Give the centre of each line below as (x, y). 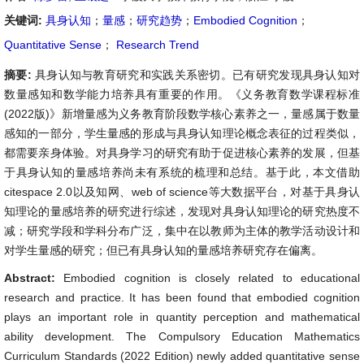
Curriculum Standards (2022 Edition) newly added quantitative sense (182, 356)
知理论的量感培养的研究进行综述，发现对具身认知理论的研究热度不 (182, 211)
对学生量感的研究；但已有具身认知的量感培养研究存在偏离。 (163, 250)
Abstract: (34, 278)
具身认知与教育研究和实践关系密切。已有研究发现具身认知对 (197, 75)
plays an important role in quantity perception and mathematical (182, 317)
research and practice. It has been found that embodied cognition (182, 297)
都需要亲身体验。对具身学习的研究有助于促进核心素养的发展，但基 (182, 153)
